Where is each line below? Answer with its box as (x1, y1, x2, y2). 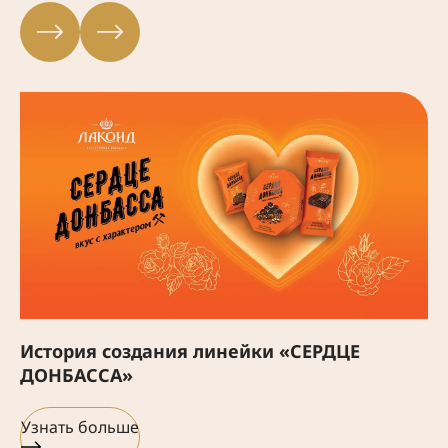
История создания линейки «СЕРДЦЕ (20, 339, 360, 364)
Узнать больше (21, 415, 139, 438)
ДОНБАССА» (20, 363, 133, 388)
